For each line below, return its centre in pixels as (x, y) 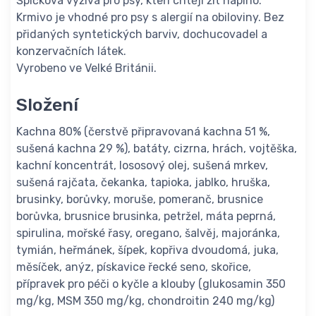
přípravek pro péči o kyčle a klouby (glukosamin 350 (151, 284)
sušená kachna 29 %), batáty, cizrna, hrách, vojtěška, (157, 149)
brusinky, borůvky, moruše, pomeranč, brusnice (140, 200)
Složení (47, 105)
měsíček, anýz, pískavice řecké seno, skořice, (134, 267)
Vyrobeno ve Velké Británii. (86, 68)
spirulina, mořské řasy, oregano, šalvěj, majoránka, (148, 233)
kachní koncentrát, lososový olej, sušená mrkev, (142, 166)
